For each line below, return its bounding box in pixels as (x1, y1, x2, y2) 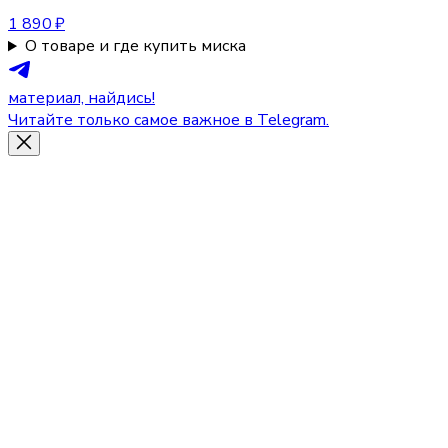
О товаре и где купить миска (24, 35, 246, 58)
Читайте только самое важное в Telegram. (8, 109, 329, 132)
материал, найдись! (8, 87, 155, 110)
